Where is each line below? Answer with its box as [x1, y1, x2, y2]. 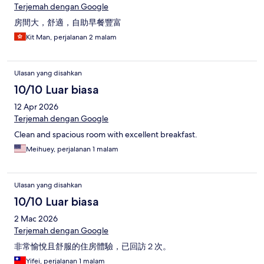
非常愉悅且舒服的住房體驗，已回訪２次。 [14, 240, 171, 252]
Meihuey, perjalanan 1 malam [26, 144, 118, 154]
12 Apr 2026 [14, 101, 58, 112]
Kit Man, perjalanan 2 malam [26, 32, 117, 42]
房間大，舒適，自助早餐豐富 [14, 16, 121, 28]
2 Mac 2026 [14, 213, 58, 224]
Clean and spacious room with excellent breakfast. [14, 128, 197, 140]
